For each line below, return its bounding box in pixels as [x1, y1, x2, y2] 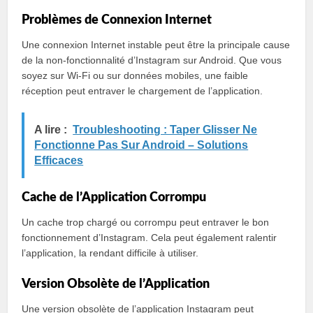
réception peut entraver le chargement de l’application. [22, 85, 263, 96]
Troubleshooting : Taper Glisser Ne [73, 124, 258, 136]
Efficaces [34, 154, 84, 166]
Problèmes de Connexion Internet [22, 14, 212, 27]
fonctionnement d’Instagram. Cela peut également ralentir [22, 232, 277, 243]
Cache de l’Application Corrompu [22, 191, 207, 204]
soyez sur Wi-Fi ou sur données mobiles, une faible [22, 70, 249, 81]
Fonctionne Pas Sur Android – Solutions [34, 139, 249, 151]
